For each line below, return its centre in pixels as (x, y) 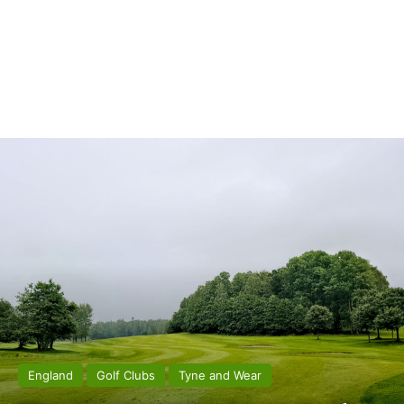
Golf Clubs (126, 376)
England (50, 376)
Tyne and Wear (220, 376)
